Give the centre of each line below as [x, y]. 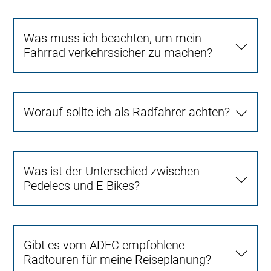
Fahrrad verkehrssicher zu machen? [118, 53]
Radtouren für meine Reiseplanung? [118, 260]
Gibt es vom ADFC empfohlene [104, 245]
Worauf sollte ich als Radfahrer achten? [127, 112]
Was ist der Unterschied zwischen [112, 171]
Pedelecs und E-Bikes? [82, 186]
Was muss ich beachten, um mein [113, 38]
